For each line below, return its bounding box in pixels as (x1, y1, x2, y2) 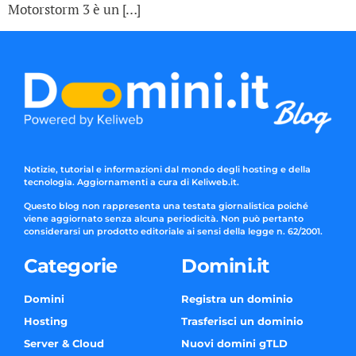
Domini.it (181, 254, 269, 278)
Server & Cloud (24, 337, 104, 350)
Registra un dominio (181, 292, 294, 306)
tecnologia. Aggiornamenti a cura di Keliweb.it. (24, 176, 239, 188)
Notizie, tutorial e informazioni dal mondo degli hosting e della (24, 163, 311, 175)
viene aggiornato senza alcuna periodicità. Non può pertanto (24, 212, 304, 224)
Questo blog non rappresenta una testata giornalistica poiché (24, 199, 308, 211)
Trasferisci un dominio (181, 315, 304, 328)
